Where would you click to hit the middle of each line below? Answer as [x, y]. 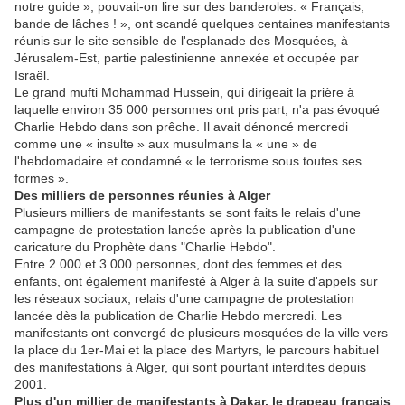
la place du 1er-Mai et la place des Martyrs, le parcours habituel [197, 350]
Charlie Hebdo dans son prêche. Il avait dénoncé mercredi [181, 127]
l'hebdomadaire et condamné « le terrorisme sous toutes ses [188, 161]
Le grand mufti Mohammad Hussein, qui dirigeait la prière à [184, 93]
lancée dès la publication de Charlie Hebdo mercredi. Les [178, 316]
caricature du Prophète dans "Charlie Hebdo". [145, 247]
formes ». [42, 179]
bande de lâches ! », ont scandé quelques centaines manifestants [202, 24]
